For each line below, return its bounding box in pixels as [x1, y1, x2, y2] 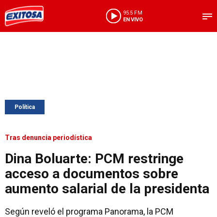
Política [15, 104, 35, 110]
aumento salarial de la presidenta [5, 181, 209, 197]
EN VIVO [123, 16, 143, 23]
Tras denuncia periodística [5, 134, 92, 141]
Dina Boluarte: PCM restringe [5, 151, 184, 167]
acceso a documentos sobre [5, 166, 178, 182]
